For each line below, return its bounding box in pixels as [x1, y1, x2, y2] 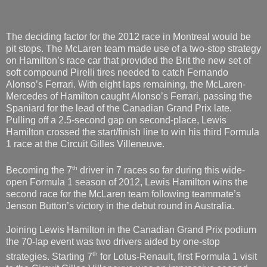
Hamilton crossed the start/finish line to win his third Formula [6, 127, 259, 138]
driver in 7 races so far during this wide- [77, 165, 245, 176]
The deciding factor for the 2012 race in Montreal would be [6, 32, 251, 42]
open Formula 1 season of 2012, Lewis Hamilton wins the [6, 177, 248, 188]
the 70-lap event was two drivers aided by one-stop [6, 237, 220, 247]
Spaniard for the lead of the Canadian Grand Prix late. [6, 103, 232, 114]
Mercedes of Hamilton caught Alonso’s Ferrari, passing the [6, 91, 252, 102]
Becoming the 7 [6, 165, 72, 176]
